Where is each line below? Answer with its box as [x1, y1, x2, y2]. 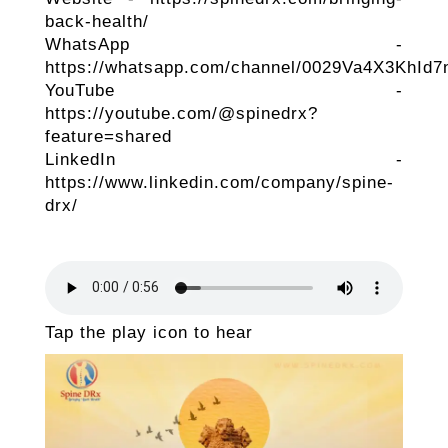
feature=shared [44, 126, 172, 146]
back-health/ [44, 11, 149, 31]
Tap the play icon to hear [44, 322, 253, 342]
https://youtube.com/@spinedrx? [44, 103, 318, 123]
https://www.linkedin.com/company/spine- [44, 172, 394, 192]
